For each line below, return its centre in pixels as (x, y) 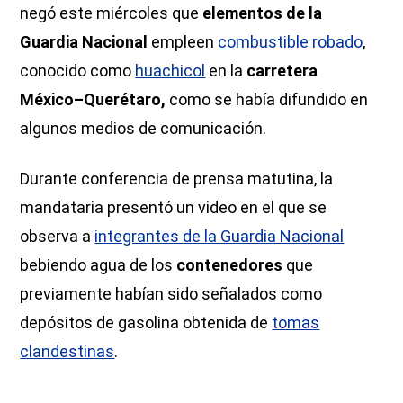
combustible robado (291, 41)
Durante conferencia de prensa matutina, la (177, 178)
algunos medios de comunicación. (143, 128)
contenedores (232, 264)
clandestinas (67, 351)
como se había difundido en (267, 99)
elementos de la (263, 13)
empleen (183, 41)
